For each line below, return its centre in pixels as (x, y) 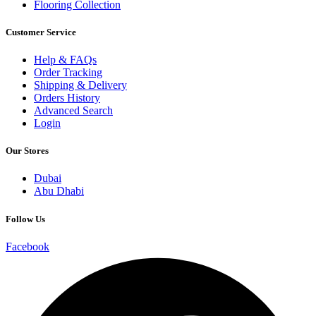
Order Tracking (68, 73)
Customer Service (41, 32)
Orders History (67, 98)
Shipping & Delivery (80, 85)
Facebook (28, 246)
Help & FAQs (65, 60)
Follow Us (25, 219)
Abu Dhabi (59, 191)
